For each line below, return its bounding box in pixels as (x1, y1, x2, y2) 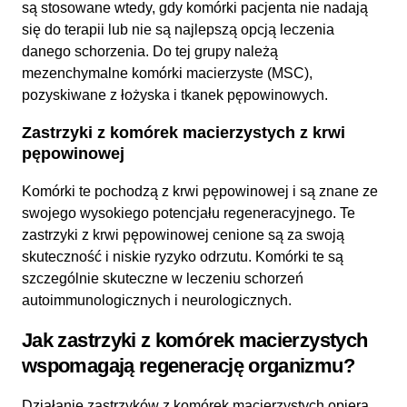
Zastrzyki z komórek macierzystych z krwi (22, 124, 345, 142)
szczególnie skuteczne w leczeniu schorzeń (22, 271, 303, 286)
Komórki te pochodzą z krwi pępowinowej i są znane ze (22, 184, 378, 199)
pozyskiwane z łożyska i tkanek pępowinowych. (22, 87, 328, 103)
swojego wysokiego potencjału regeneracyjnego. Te (22, 205, 355, 221)
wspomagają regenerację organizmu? (22, 354, 354, 377)
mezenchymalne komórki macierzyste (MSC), (22, 65, 313, 81)
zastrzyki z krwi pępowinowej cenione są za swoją (22, 227, 344, 243)
